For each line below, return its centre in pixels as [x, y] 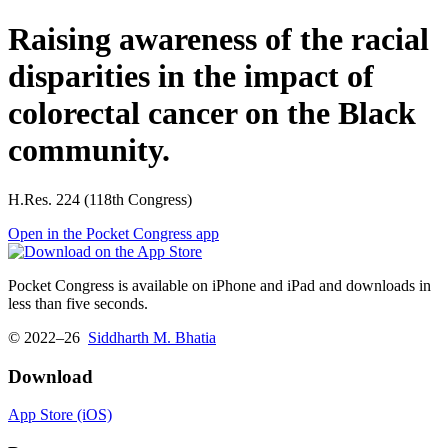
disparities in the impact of [191, 76]
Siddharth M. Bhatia [152, 337]
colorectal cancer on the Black [212, 113]
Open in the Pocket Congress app [113, 233]
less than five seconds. [78, 303]
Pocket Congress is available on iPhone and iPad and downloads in [219, 285]
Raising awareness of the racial [218, 39]
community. [89, 150]
